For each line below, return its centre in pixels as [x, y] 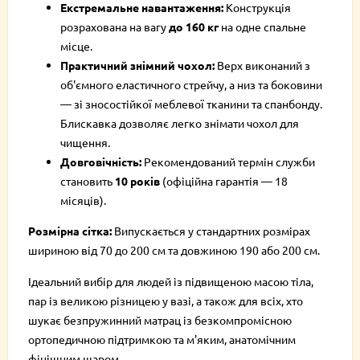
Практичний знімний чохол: [137, 65]
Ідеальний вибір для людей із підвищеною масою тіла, [171, 281]
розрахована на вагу [115, 27]
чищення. [85, 142]
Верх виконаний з [262, 65]
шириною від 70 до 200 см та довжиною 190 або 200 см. [174, 250]
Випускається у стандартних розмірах [211, 231]
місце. [76, 46]
